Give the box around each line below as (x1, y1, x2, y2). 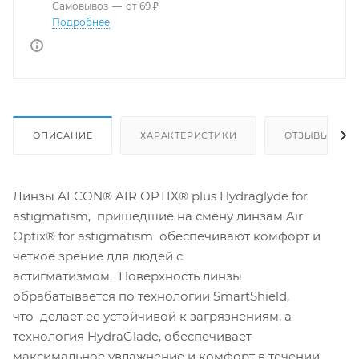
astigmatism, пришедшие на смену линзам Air (13, 208, 303, 224)
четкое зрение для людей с (13, 248, 183, 264)
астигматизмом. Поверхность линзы (13, 268, 242, 284)
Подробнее (52, 16, 110, 28)
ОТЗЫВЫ (284, 129, 331, 141)
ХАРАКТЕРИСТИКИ (140, 129, 237, 141)
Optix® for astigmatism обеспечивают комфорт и (13, 228, 321, 244)
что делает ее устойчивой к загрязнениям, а (13, 308, 292, 324)
